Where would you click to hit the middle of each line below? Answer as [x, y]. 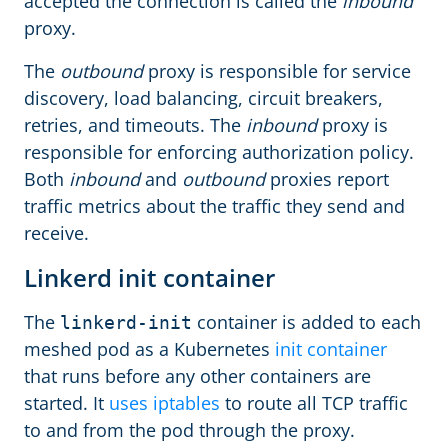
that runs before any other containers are [197, 375]
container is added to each [306, 321]
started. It [66, 402]
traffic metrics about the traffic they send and [214, 205]
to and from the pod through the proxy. [189, 429]
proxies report [327, 178]
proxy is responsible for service [277, 70]
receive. [56, 232]
